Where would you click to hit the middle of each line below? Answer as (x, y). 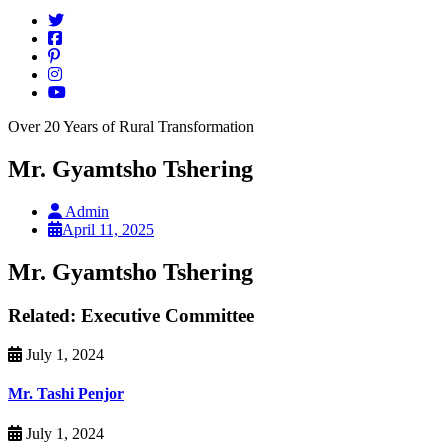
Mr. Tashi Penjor (66, 394)
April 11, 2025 (108, 229)
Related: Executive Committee (131, 316)
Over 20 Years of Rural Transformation (131, 126)
